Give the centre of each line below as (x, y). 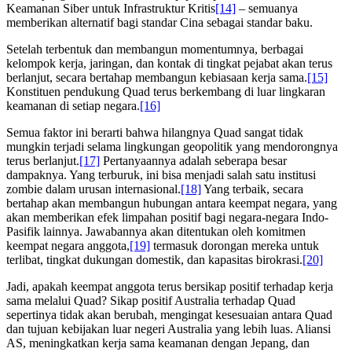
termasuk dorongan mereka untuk (235, 246)
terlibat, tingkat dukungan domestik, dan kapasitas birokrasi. (154, 260)
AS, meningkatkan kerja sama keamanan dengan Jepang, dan (158, 343)
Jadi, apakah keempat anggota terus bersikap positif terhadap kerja (170, 287)
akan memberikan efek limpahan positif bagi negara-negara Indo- (167, 218)
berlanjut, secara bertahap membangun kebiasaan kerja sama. (157, 78)
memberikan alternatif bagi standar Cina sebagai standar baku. (159, 23)
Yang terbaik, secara (252, 189)
